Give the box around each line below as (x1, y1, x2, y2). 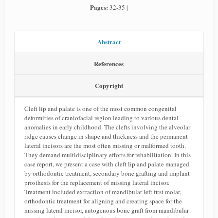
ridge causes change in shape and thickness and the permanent (24, 132, 188, 141)
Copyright (94, 81, 123, 90)
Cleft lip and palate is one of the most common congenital (24, 104, 177, 113)
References (94, 59, 124, 68)
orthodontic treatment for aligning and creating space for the (24, 197, 182, 205)
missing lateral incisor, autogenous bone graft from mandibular (24, 206, 189, 215)
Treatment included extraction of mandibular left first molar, (24, 187, 181, 196)
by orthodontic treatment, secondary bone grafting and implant (24, 169, 190, 178)
